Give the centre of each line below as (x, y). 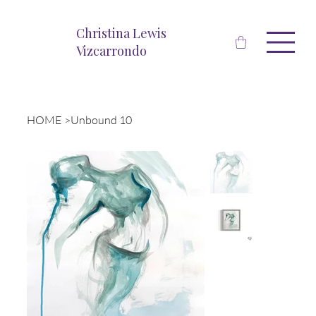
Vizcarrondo (112, 50)
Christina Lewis (122, 33)
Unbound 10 (102, 120)
